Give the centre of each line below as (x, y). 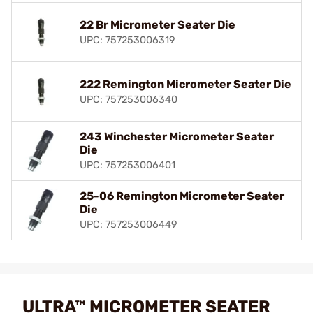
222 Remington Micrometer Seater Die (185, 84)
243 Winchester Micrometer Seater (177, 136)
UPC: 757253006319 (128, 40)
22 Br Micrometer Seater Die (158, 24)
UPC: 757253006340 (129, 99)
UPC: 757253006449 (129, 224)
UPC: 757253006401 (128, 165)
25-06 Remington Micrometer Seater (182, 196)
